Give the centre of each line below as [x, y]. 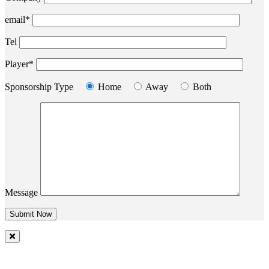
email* [19, 19]
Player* [20, 64]
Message [23, 192]
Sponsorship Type [39, 86]
